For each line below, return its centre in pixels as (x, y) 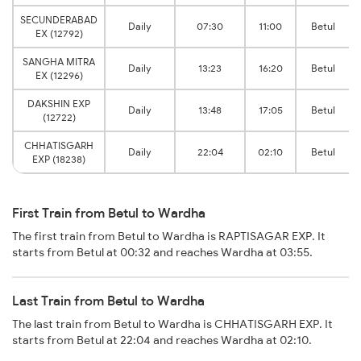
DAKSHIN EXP (59, 104)
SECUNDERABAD (59, 20)
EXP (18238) (59, 160)
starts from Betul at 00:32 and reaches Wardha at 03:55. (162, 253)
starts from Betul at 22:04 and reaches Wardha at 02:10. (162, 340)
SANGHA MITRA (59, 62)
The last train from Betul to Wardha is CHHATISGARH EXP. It (172, 324)
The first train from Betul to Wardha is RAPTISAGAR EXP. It (169, 237)
